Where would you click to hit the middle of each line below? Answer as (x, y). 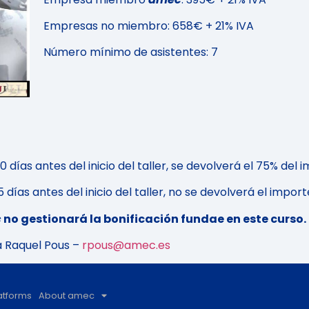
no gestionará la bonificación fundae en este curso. (154, 219)
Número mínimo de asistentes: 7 (131, 52)
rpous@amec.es (126, 246)
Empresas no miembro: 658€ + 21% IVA (149, 26)
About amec (66, 296)
